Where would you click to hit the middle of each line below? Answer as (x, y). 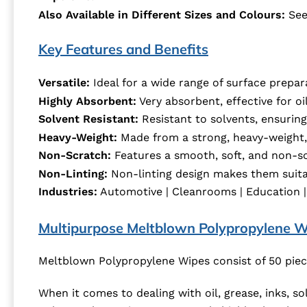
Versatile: (64, 82)
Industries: (68, 191)
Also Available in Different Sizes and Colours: (163, 14)
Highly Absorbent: (87, 101)
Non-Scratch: (75, 155)
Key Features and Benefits (123, 49)
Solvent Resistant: (88, 119)
